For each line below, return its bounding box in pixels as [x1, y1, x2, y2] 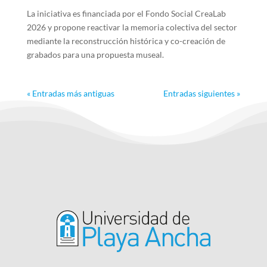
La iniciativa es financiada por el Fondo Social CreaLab [26, 8, 226, 18]
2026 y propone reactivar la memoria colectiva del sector [26, 21, 237, 32]
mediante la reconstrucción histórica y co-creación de [26, 35, 225, 46]
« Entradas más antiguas [26, 88, 114, 98]
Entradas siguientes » [163, 88, 241, 98]
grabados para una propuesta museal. [26, 49, 164, 60]
